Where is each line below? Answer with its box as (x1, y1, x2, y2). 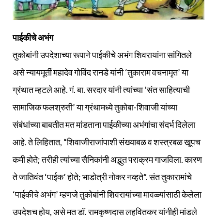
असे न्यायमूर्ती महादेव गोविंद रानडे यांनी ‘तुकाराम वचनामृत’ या (13, 67, 188, 78)
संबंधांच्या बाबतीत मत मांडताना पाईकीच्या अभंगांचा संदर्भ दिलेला (13, 119, 195, 130)
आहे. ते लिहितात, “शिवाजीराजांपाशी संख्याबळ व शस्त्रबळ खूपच (13, 137, 201, 148)
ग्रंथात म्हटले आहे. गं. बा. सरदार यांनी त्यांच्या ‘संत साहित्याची (13, 84, 190, 95)
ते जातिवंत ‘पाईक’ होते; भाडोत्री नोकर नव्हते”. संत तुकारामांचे (13, 171, 192, 183)
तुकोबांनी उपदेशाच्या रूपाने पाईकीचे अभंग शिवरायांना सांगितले (13, 49, 192, 61)
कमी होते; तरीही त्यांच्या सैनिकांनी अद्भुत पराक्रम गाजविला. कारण (13, 154, 202, 165)
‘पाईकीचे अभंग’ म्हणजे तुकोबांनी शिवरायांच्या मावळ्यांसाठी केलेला (13, 189, 201, 200)
